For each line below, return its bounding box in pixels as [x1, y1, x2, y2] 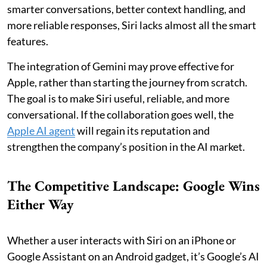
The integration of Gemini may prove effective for [7, 59, 234, 73]
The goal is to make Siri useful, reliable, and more [7, 91, 229, 105]
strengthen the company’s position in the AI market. [7, 139, 249, 153]
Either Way [7, 194, 74, 213]
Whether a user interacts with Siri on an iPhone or [7, 233, 236, 247]
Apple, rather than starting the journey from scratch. [7, 75, 247, 89]
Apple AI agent [7, 123, 75, 137]
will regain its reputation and [75, 123, 210, 137]
